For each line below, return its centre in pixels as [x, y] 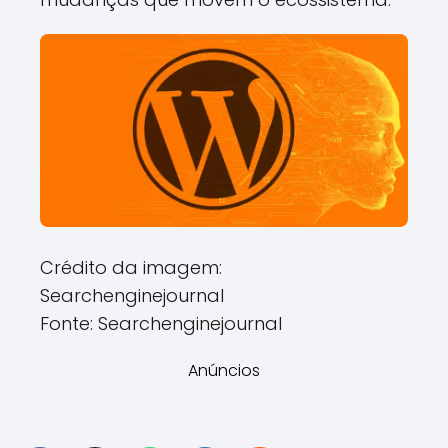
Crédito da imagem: [131, 268]
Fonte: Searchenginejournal [161, 324]
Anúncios [224, 371]
